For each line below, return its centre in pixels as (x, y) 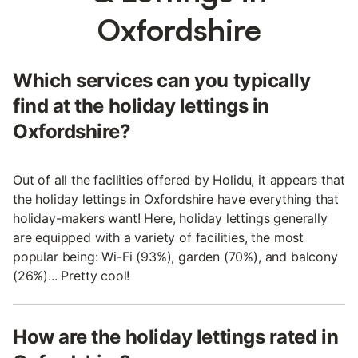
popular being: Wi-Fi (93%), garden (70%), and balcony (175, 256)
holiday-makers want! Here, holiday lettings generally (170, 218)
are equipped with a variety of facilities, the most (159, 237)
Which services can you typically (162, 80)
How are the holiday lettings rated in (176, 336)
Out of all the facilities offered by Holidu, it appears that (179, 179)
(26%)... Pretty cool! (72, 275)
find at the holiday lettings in (141, 105)
